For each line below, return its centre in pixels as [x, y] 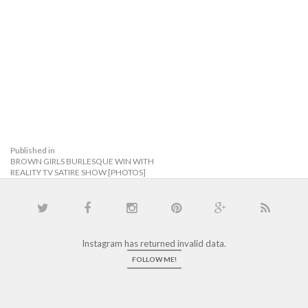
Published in [33, 151]
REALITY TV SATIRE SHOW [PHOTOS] [78, 173]
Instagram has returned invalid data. [154, 244]
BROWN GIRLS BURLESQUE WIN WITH [82, 162]
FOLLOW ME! [154, 260]
